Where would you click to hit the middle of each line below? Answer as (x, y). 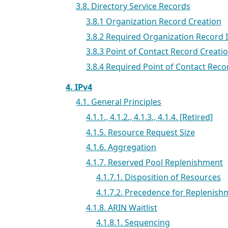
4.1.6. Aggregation (121, 147)
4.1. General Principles (119, 102)
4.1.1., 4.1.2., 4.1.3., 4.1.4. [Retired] (149, 117)
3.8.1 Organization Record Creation (154, 21)
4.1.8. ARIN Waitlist (122, 207)
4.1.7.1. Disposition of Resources (159, 177)
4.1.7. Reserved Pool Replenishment (154, 162)
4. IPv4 (79, 87)
